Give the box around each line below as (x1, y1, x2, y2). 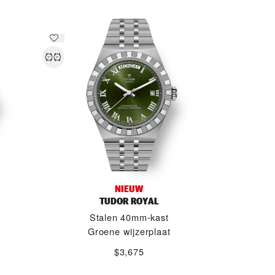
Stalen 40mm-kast (89, 211, 169, 223)
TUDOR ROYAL (99, 195, 159, 207)
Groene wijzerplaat (88, 225, 171, 238)
